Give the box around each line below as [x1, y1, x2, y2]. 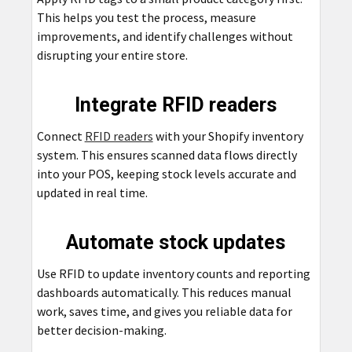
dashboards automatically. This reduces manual [36, 284, 291, 300]
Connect [36, 127, 85, 144]
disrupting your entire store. [36, 46, 188, 63]
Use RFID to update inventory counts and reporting [36, 265, 310, 281]
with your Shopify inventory [152, 127, 303, 144]
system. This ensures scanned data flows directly [36, 146, 297, 163]
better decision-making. [36, 321, 167, 338]
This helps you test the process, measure [36, 9, 256, 25]
